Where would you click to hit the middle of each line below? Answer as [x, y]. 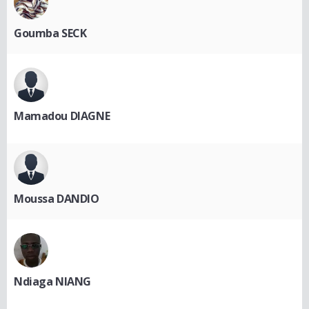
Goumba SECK [50, 33]
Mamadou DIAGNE [62, 116]
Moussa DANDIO [57, 198]
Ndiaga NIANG [52, 281]
